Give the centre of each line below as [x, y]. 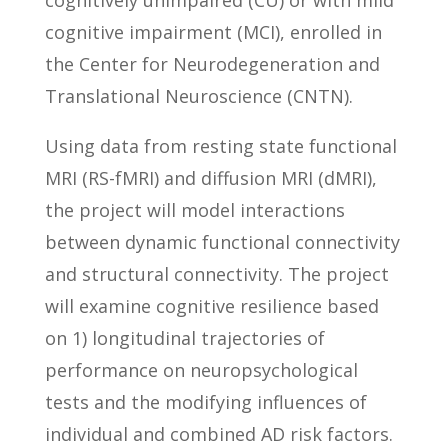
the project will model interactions [194, 210]
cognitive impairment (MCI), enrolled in [213, 32]
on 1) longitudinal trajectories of [184, 338]
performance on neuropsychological [201, 370]
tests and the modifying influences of [205, 402]
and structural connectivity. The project [216, 274]
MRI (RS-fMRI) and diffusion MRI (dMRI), [210, 178]
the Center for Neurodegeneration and [212, 64]
